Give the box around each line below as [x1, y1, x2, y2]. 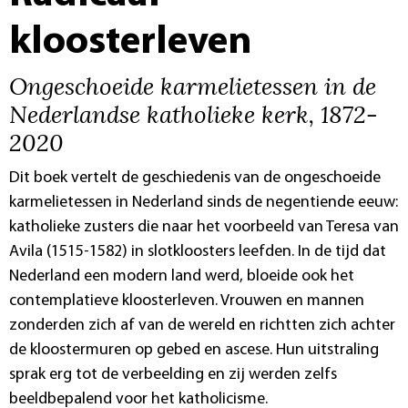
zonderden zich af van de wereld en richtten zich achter [9, 316, 395, 334]
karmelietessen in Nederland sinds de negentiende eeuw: [9, 193, 398, 211]
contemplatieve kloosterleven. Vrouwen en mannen [9, 291, 364, 310]
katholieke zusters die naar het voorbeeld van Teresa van [9, 218, 399, 236]
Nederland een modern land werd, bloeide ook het [9, 267, 354, 285]
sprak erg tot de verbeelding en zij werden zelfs [9, 365, 337, 383]
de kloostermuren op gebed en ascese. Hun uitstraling [9, 341, 379, 359]
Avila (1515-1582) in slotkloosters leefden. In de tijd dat [9, 242, 386, 260]
